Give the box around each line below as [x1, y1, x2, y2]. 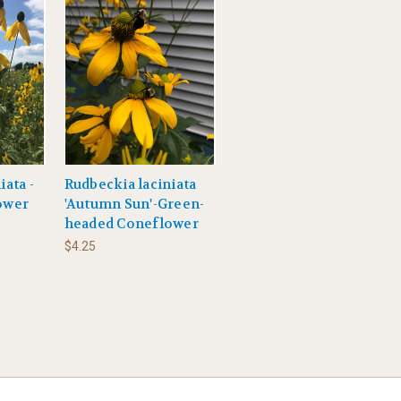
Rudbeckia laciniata [64, 175, 197, 193]
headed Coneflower [64, 215, 199, 233]
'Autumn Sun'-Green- [64, 195, 205, 213]
